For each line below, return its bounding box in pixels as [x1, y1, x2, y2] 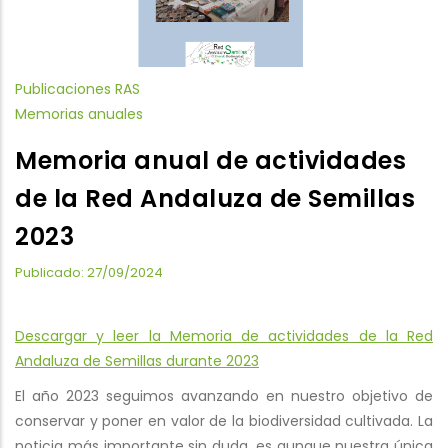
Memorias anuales [15, 103, 143, 124]
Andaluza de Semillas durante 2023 [15, 350, 259, 371]
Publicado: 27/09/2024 [15, 262, 163, 282]
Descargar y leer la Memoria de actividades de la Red [15, 325, 433, 346]
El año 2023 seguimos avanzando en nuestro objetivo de [15, 385, 433, 406]
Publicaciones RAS [15, 78, 140, 99]
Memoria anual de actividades [15, 143, 406, 177]
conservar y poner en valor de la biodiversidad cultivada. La [15, 410, 433, 431]
